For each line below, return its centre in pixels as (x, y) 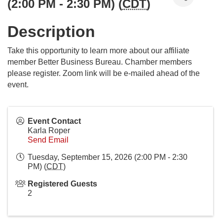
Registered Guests (62, 184)
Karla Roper (49, 130)
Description (51, 32)
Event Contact (54, 121)
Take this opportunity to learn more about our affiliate (98, 51)
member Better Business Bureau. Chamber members (100, 62)
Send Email (48, 140)
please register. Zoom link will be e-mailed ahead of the (104, 73)
